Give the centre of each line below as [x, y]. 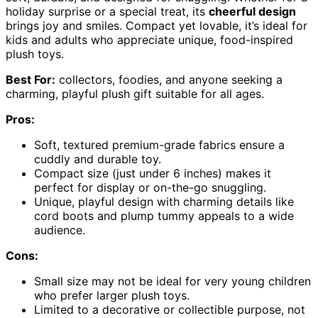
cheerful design [252, 12]
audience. [60, 230]
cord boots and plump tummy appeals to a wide [164, 216]
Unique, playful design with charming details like [164, 202]
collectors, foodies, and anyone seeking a [169, 80]
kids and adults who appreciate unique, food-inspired [149, 40]
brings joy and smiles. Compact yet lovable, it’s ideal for [157, 26]
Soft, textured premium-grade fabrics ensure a [159, 145]
